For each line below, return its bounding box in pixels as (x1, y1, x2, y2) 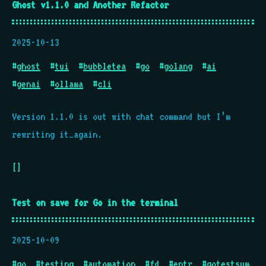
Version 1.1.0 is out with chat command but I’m (12, 110, 230, 122)
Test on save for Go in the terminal (12, 197, 178, 208)
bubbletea (83, 60, 126, 72)
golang (164, 60, 192, 72)
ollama (55, 78, 83, 90)
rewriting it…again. (12, 128, 102, 140)
